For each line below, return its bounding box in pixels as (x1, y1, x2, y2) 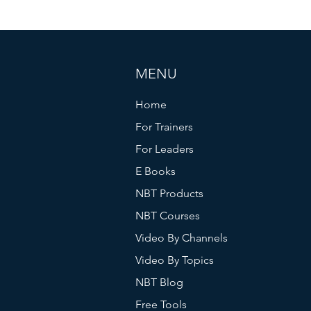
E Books (135, 165, 176, 178)
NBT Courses (135, 209, 201, 222)
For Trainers (135, 120, 194, 133)
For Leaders (135, 142, 194, 155)
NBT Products (135, 187, 204, 200)
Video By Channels (135, 231, 228, 244)
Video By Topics (135, 253, 215, 267)
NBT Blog (135, 276, 184, 289)
